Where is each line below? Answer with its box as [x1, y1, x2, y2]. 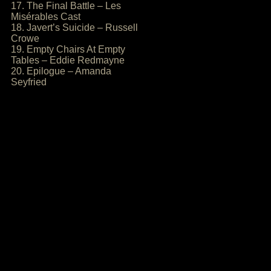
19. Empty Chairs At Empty [11, 44, 125, 54]
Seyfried [11, 77, 47, 87]
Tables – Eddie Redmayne [11, 55, 125, 65]
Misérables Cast [11, 11, 80, 22]
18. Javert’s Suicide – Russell [11, 22, 138, 33]
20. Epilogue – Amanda [11, 66, 111, 76]
